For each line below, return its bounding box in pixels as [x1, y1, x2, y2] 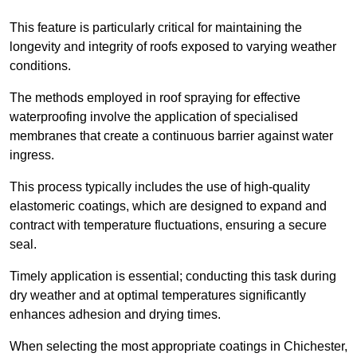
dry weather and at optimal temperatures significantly [10, 288, 306, 303]
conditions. [10, 59, 71, 73]
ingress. [10, 148, 54, 163]
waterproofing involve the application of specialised [10, 110, 298, 124]
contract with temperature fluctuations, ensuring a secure [10, 218, 327, 233]
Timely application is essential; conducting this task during [10, 269, 336, 284]
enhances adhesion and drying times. [10, 308, 221, 322]
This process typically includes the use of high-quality [10, 180, 310, 194]
